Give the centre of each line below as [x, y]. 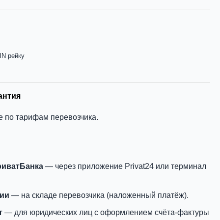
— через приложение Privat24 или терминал [125, 166]
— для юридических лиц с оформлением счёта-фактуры [106, 212]
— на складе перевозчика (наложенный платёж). [99, 195]
